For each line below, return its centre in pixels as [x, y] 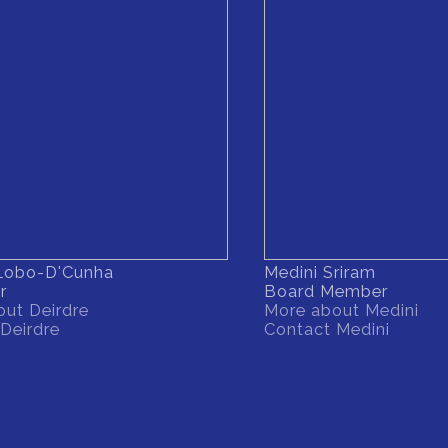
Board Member [326, 291]
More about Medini [341, 310]
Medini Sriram [320, 272]
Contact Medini [327, 329]
